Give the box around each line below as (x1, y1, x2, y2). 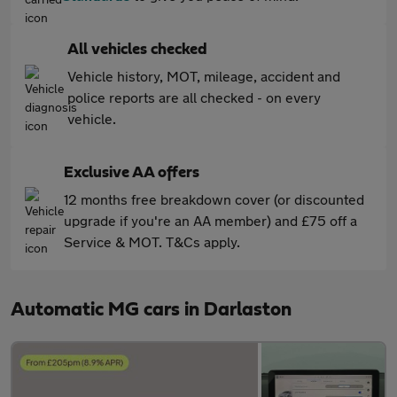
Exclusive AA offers (64, 165, 199, 181)
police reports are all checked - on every (67, 89, 321, 105)
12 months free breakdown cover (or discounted (64, 191, 364, 207)
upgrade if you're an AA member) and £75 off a (64, 212, 357, 229)
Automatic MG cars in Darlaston (11, 300, 292, 319)
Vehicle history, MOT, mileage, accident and (67, 67, 340, 84)
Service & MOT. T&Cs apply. (64, 233, 240, 250)
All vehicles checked (67, 42, 207, 58)
